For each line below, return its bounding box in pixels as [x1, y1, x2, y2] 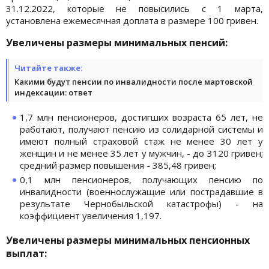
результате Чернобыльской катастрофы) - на [20, 197, 263, 210]
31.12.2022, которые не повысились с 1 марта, [6, 2, 263, 14]
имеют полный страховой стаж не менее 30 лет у [20, 134, 263, 147]
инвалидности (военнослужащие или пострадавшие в [20, 185, 263, 198]
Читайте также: [14, 62, 83, 73]
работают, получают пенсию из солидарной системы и [20, 122, 263, 135]
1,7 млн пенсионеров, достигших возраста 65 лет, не [20, 110, 263, 123]
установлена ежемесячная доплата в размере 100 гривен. [6, 14, 258, 26]
